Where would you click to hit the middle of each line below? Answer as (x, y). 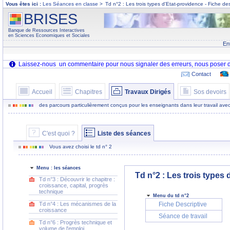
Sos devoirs (210, 92)
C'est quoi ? (59, 133)
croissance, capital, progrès (74, 185)
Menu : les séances (59, 168)
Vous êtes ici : (24, 4)
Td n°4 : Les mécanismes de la (78, 204)
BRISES (51, 19)
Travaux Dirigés (148, 92)
